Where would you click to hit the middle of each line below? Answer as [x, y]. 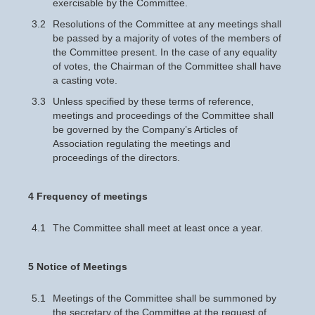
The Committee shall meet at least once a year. [158, 228]
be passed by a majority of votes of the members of [167, 38]
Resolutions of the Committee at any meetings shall [167, 24]
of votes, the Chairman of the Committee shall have [167, 66]
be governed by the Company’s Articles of [145, 129]
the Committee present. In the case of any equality [165, 52]
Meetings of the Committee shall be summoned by [165, 298]
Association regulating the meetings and [142, 143]
